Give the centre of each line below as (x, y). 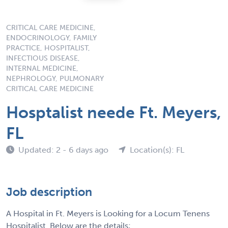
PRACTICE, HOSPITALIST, (48, 48)
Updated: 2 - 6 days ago (64, 150)
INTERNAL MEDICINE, (42, 68)
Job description (49, 192)
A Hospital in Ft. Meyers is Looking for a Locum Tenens (108, 213)
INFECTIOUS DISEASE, (43, 58)
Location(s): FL (157, 150)
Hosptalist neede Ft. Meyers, (113, 112)
